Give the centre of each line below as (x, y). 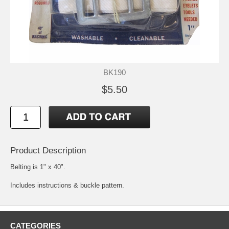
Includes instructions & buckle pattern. (67, 185)
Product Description (48, 150)
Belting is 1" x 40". (38, 167)
